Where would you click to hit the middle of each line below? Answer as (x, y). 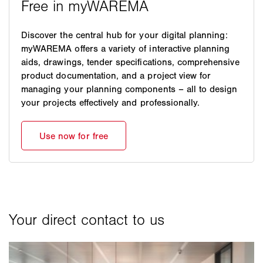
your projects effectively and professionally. (111, 103)
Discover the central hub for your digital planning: (125, 35)
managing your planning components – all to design (129, 89)
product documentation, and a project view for (116, 76)
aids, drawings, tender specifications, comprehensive (130, 62)
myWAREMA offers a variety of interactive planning (126, 49)
